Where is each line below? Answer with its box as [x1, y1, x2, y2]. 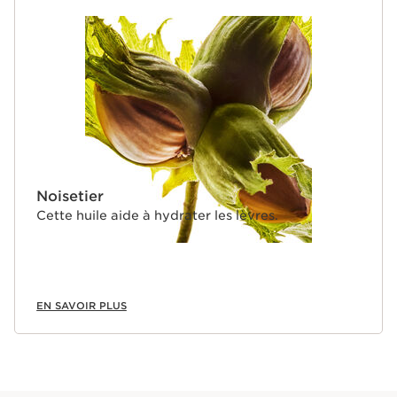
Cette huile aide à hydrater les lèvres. [36, 208, 278, 223]
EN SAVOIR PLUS [36, 300, 127, 313]
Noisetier [36, 188, 108, 206]
